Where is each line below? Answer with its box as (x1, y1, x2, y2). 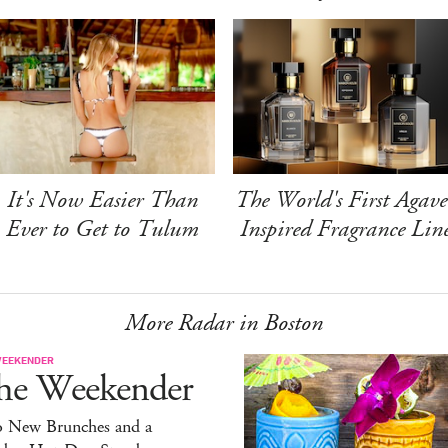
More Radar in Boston (125, 306, 323, 339)
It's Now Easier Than (7, 183, 199, 216)
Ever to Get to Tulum (6, 212, 200, 245)
